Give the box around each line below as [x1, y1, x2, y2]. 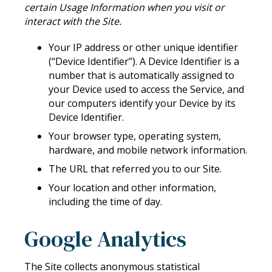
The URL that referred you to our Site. [49, 162, 222, 176]
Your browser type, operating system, [49, 129, 221, 143]
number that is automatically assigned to [49, 69, 234, 83]
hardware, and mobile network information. [49, 143, 247, 157]
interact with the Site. [24, 15, 121, 29]
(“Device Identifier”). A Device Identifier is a [49, 55, 239, 69]
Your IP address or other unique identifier [49, 41, 238, 55]
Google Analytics [24, 223, 186, 254]
